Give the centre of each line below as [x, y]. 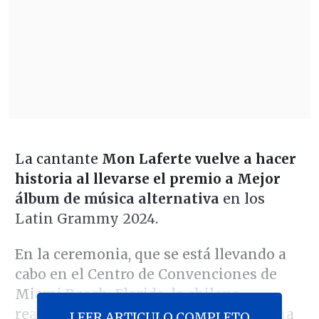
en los [242, 198]
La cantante [58, 158]
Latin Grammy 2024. [88, 218]
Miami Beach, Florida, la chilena [127, 294]
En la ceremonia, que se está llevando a [150, 255]
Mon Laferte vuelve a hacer [199, 158]
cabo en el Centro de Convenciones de [146, 274]
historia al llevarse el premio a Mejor [147, 178]
